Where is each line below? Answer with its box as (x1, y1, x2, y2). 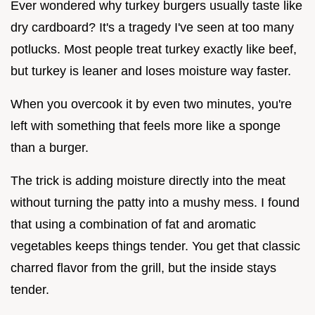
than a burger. (11, 140, 89, 155)
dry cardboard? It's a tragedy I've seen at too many (11, 20, 294, 34)
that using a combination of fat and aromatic (11, 217, 256, 231)
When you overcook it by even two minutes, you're (11, 96, 292, 111)
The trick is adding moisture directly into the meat (11, 173, 285, 188)
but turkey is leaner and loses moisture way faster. (11, 63, 291, 78)
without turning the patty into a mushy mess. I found (11, 195, 300, 210)
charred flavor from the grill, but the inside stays (11, 260, 276, 275)
